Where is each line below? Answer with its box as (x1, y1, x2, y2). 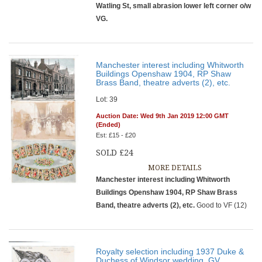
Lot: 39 (96, 95, 118, 104)
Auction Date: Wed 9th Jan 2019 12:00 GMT (96, 112, 229, 119)
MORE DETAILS (147, 164, 202, 172)
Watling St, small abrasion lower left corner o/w (96, 2, 251, 10)
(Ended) (96, 121, 121, 128)
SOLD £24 (96, 148, 134, 157)
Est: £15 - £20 (96, 132, 136, 139)
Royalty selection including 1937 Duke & (96, 247, 244, 256)
